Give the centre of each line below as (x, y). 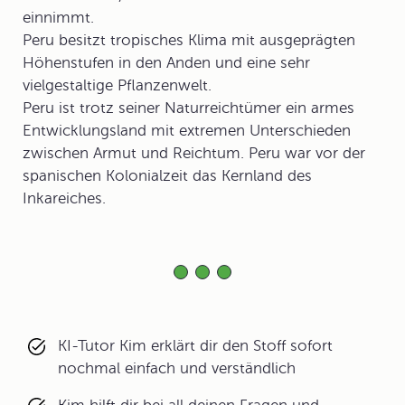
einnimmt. (58, 18)
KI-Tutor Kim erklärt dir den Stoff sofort (195, 346)
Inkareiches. (64, 198)
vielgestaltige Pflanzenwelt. (117, 85)
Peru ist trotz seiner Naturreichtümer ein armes (188, 108)
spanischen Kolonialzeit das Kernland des (167, 176)
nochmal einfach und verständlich (177, 368)
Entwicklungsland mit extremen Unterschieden (187, 131)
